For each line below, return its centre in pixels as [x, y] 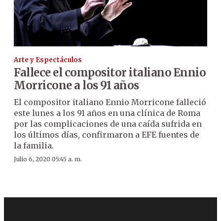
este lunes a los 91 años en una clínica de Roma [107, 113]
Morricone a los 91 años [76, 85]
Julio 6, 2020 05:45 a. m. [48, 159]
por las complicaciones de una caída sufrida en [108, 124]
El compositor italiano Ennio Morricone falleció [110, 102]
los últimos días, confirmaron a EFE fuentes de [107, 134]
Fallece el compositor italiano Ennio [110, 72]
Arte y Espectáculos [48, 60]
